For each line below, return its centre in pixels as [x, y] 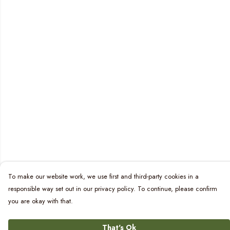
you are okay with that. [41, 201]
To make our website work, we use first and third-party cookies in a [103, 176]
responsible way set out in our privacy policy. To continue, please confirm [113, 189]
